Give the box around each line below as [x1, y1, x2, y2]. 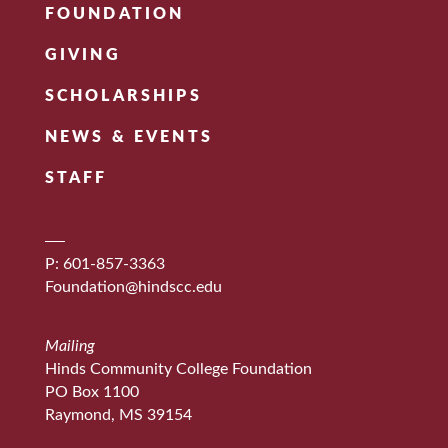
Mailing [44, 337, 95, 354]
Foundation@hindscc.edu [44, 278, 222, 295]
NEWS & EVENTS [44, 128, 213, 145]
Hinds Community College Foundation [44, 360, 312, 377]
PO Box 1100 [44, 383, 139, 400]
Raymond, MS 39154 [44, 406, 192, 423]
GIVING [44, 46, 121, 63]
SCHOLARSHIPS [44, 87, 202, 104]
